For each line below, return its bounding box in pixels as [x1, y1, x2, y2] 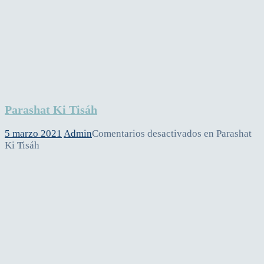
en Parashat [202, 128, 252, 140]
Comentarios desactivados [92, 128, 202, 140]
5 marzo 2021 [5, 128, 62, 140]
